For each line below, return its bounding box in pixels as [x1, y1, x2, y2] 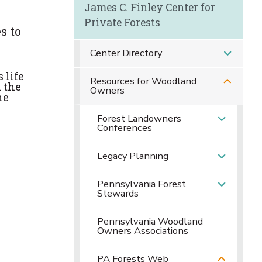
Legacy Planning [97, 149, 168, 163]
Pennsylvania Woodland [97, 215, 203, 228]
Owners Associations [97, 224, 188, 237]
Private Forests [84, 16, 160, 29]
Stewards [97, 187, 139, 200]
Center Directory [89, 46, 162, 60]
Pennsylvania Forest [97, 177, 186, 191]
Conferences [97, 121, 152, 135]
